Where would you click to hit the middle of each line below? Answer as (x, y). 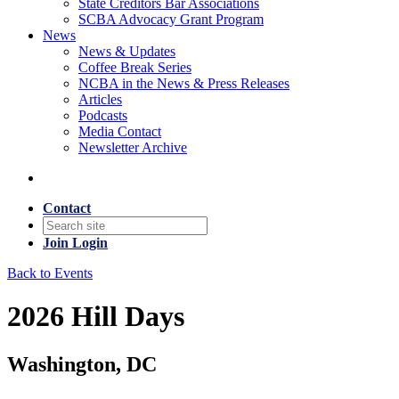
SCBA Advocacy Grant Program (171, 19)
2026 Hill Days (96, 317)
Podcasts (103, 115)
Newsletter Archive (133, 147)
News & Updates (127, 51)
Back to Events (50, 273)
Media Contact (120, 131)
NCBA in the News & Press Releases (184, 83)
